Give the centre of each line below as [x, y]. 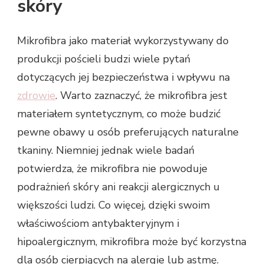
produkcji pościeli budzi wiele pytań [104, 59]
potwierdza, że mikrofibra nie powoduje [112, 169]
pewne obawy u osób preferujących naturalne [128, 132]
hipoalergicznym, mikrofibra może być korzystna [132, 242]
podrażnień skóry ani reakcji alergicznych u [118, 187]
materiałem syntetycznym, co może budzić [119, 114]
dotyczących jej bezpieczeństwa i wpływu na [123, 77]
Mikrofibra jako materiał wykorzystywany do [123, 41]
